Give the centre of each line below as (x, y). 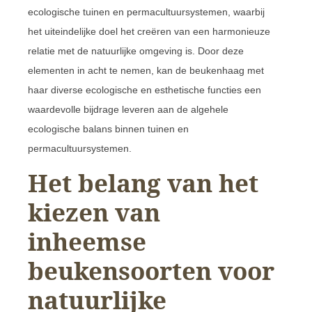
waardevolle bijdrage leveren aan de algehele (128, 109)
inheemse (87, 241)
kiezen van (94, 212)
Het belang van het (143, 182)
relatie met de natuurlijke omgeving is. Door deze (136, 50)
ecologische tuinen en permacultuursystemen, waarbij (146, 11)
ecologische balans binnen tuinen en (108, 128)
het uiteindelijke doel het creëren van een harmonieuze (149, 31)
